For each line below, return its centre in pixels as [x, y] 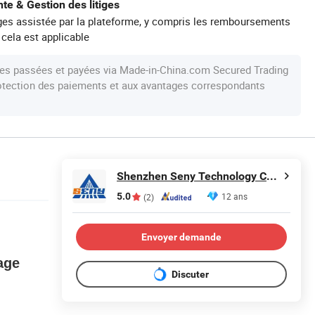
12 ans [234, 196]
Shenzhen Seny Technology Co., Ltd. [272, 176]
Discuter [190, 274]
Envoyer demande [181, 237]
